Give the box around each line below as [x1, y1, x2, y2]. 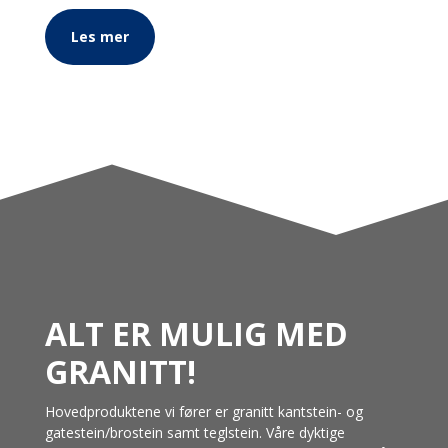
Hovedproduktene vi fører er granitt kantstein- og [44, 401, 363, 421]
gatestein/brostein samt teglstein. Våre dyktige [44, 422, 345, 442]
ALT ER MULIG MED [44, 311, 348, 355]
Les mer [70, 27, 129, 47]
